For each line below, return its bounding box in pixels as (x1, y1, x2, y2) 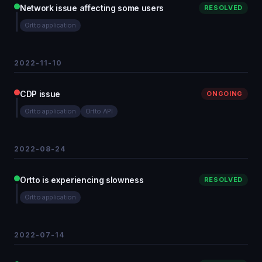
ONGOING (206, 89, 243, 98)
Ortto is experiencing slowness (20, 175, 144, 185)
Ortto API (85, 107, 113, 115)
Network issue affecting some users (20, 3, 164, 13)
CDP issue (20, 89, 61, 99)
